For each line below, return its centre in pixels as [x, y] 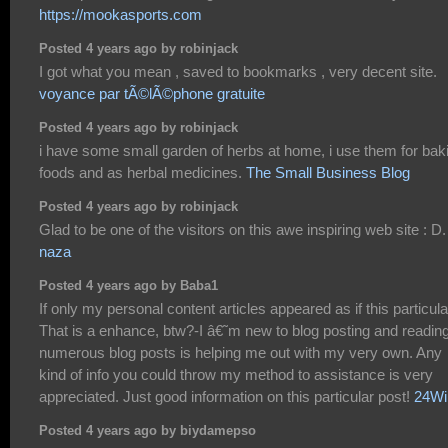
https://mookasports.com [120, 15]
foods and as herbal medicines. [142, 173]
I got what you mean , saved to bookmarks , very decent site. [238, 72]
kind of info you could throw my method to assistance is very [236, 375]
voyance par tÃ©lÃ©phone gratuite [152, 94]
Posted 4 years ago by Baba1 [128, 285]
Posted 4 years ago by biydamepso [147, 430]
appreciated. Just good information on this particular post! [226, 397]
